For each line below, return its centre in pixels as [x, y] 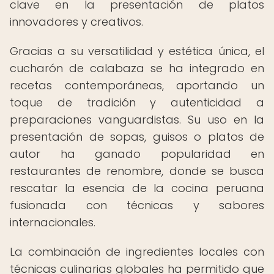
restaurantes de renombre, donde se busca [137, 171]
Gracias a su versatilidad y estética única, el [137, 51]
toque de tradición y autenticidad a [137, 102]
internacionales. [53, 222]
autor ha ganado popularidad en [137, 154]
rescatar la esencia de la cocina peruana [137, 188]
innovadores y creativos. [76, 22]
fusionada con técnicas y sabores [137, 205]
